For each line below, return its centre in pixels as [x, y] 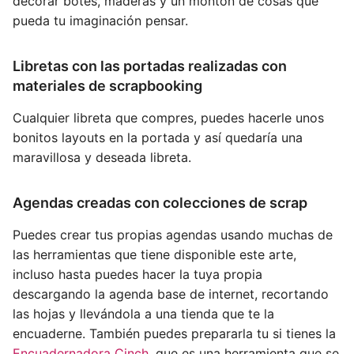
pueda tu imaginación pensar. [100, 20]
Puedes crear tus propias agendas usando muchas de [173, 234]
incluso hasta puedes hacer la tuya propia [137, 274]
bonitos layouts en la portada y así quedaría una [158, 137]
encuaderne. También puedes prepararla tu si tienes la [174, 333]
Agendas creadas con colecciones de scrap [160, 202]
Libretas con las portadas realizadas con [150, 66]
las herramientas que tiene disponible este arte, [154, 254]
